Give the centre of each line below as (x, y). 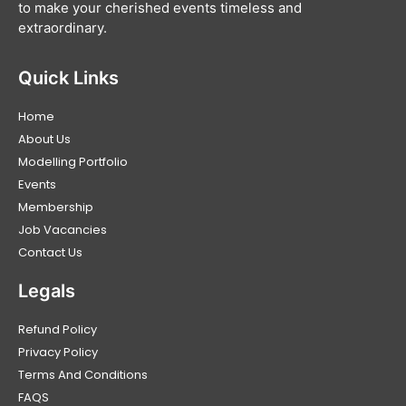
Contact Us (50, 253)
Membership (56, 208)
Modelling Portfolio (73, 162)
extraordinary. (63, 28)
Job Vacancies (63, 230)
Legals (47, 291)
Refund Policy (58, 330)
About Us (44, 140)
